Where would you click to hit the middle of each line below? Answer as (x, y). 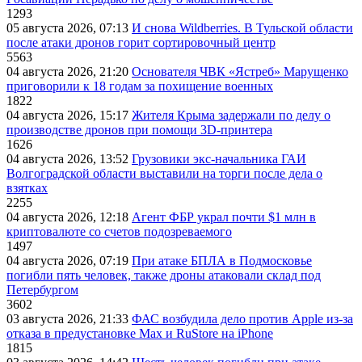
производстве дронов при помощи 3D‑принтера (139, 130)
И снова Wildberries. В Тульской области (242, 28)
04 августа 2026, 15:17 (69, 116)
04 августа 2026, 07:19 (69, 261)
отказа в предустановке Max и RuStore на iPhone (140, 334)
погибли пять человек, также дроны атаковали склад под (164, 276)
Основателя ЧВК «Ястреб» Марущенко (240, 72)
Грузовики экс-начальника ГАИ (219, 159)
